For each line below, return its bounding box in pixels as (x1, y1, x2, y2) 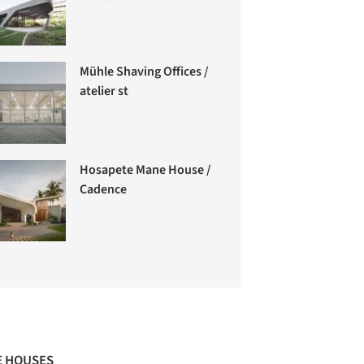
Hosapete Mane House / (80, 160, 212, 179)
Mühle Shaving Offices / (80, 63, 210, 81)
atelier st (80, 82, 129, 101)
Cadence (80, 180, 128, 198)
